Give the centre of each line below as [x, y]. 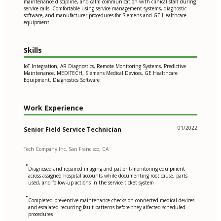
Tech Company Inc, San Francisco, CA [66, 149]
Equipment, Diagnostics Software [62, 80]
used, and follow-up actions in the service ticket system [91, 182]
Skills [33, 50]
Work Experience [54, 108]
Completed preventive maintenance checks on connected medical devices [111, 200]
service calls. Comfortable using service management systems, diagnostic [105, 9]
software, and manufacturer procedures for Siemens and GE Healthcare [105, 16]
